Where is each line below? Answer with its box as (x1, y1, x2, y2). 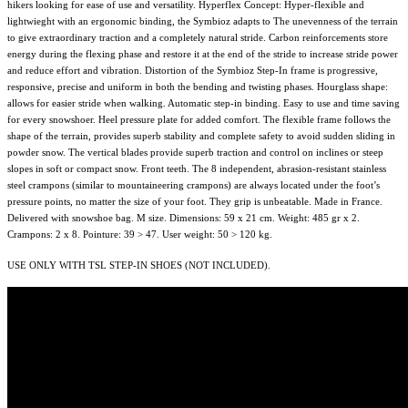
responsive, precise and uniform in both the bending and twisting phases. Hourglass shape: (7, 81, 388, 93)
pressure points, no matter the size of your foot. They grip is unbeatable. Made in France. (7, 196, 382, 208)
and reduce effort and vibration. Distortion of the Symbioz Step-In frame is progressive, (7, 65, 378, 76)
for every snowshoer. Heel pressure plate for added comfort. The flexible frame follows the (7, 114, 391, 126)
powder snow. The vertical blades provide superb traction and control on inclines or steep (7, 147, 383, 158)
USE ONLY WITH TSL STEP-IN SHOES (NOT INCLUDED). (7, 260, 270, 271)
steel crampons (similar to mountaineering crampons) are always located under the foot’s (7, 179, 380, 191)
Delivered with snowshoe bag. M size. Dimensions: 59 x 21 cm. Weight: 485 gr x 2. (7, 212, 360, 224)
